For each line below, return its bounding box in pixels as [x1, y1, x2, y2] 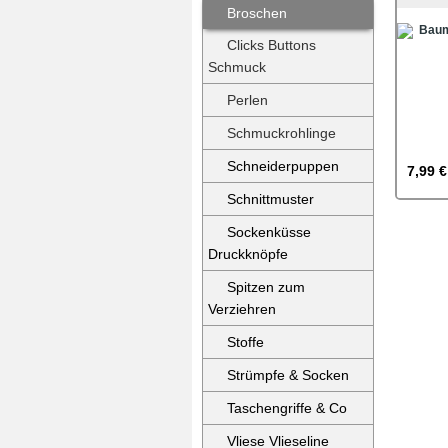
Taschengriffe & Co [227, 400, 347, 416]
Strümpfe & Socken [227, 367, 349, 383]
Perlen [227, 92, 268, 108]
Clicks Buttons [227, 37, 316, 53]
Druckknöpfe [208, 246, 288, 262]
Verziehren [208, 301, 276, 317]
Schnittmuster [227, 191, 314, 207]
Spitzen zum [227, 279, 305, 295]
